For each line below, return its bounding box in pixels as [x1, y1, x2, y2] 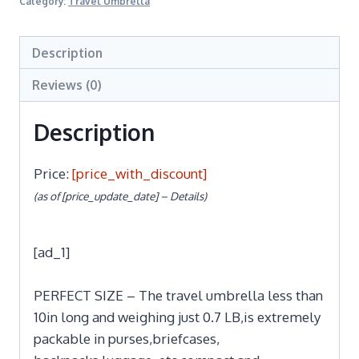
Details [170, 188, 204, 203]
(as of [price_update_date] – [34, 188, 170, 203]
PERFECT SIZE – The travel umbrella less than [34, 286, 323, 304]
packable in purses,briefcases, [34, 329, 220, 347]
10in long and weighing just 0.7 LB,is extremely [34, 308, 321, 325]
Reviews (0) [32, 76, 103, 93]
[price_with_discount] [72, 164, 207, 182]
